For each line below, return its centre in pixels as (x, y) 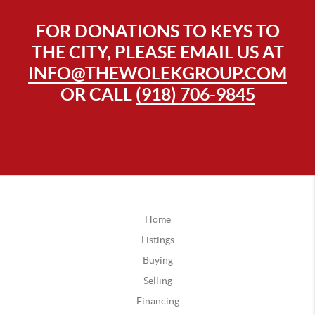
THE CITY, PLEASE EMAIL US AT (157, 51)
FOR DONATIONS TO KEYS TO (157, 30)
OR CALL (98, 94)
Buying (157, 260)
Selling (157, 280)
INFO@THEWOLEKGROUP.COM (157, 72)
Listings (157, 239)
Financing (157, 301)
